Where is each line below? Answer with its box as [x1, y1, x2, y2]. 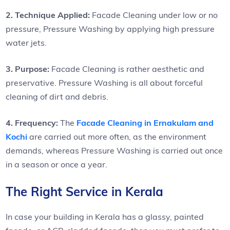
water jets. [6, 37, 47, 48]
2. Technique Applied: [6, 9, 90, 20]
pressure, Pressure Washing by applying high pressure [6, 23, 215, 34]
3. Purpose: [6, 63, 50, 74]
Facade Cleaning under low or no [90, 9, 218, 20]
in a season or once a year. [6, 159, 108, 169]
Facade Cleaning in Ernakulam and [76, 117, 214, 128]
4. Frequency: [6, 117, 59, 128]
